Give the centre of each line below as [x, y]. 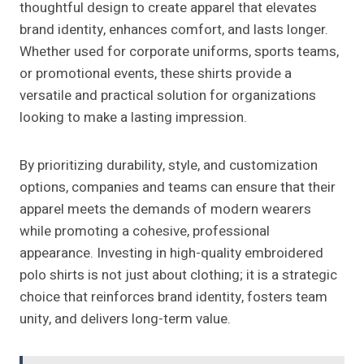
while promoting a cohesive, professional [145, 232]
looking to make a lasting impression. [133, 118]
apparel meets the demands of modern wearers [165, 210]
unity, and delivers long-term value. [125, 319]
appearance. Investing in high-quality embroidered [171, 253]
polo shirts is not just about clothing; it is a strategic [178, 275]
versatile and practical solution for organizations [168, 96]
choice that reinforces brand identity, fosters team [173, 297]
